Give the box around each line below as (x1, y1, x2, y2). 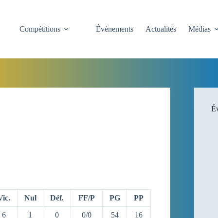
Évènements (96, 25, 134, 33)
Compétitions (19, 25, 61, 33)
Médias (188, 25, 211, 33)
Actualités (145, 25, 177, 33)
